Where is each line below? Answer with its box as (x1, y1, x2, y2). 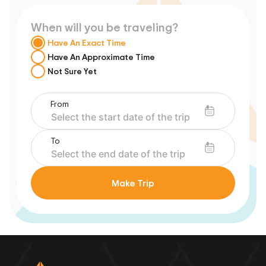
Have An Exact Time (47, 37, 126, 48)
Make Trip (112, 176, 154, 189)
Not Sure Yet (47, 65, 97, 77)
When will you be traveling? (31, 19, 178, 35)
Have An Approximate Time (47, 51, 155, 62)
